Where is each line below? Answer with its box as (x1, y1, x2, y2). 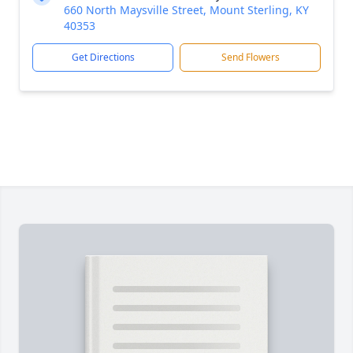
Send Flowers (221, 50, 280, 64)
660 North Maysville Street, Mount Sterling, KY (64, 2, 309, 17)
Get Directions (71, 50, 135, 64)
